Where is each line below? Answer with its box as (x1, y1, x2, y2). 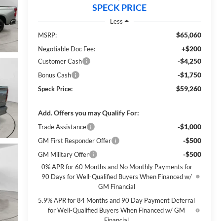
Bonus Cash (37, 71, 71, 79)
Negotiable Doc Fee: (37, 44, 95, 53)
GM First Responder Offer (37, 136, 111, 145)
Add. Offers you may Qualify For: (37, 108, 139, 117)
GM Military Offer (37, 150, 89, 158)
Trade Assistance (37, 122, 86, 131)
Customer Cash (37, 57, 82, 65)
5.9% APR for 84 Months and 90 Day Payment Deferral (38, 196, 195, 204)
